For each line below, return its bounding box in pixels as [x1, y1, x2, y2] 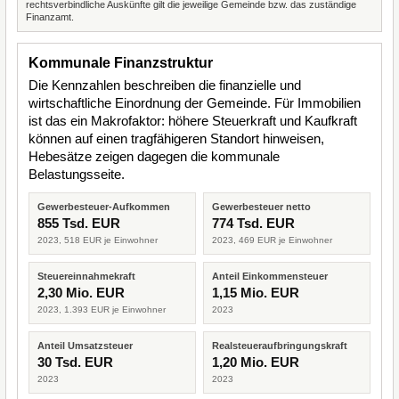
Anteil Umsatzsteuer [37, 340, 133, 351]
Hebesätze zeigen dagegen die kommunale [28, 149, 280, 164]
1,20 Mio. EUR [212, 354, 299, 370]
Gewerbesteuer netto [212, 201, 311, 212]
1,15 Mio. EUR [212, 285, 299, 300]
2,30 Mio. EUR [37, 285, 125, 300]
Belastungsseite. [28, 167, 125, 182]
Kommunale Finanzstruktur [28, 55, 213, 70]
